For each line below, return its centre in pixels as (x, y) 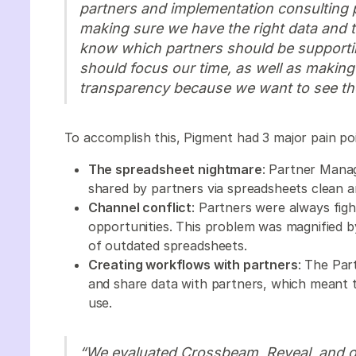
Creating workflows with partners (193, 265)
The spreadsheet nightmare (175, 170)
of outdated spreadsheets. (171, 246)
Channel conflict (140, 208)
